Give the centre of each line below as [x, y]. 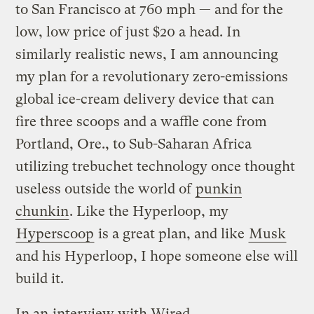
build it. [40, 278]
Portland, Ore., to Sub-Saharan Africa [134, 144]
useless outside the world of [105, 189]
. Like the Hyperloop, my [149, 211]
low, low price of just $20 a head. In [128, 32]
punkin [219, 189]
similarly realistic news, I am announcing [147, 54]
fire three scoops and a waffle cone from [142, 121]
